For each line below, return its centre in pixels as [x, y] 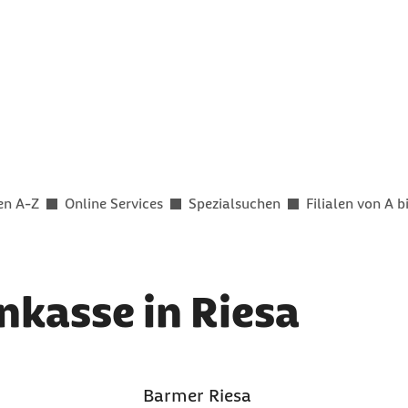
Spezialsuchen [235, 204]
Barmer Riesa [197, 395]
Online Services [114, 204]
